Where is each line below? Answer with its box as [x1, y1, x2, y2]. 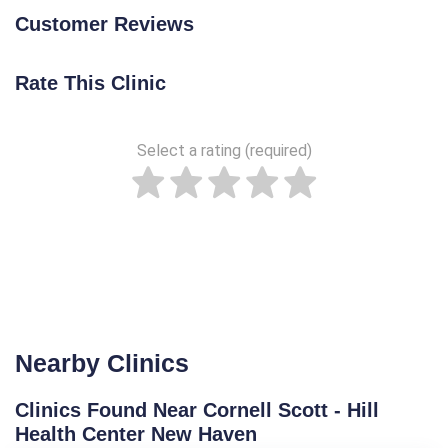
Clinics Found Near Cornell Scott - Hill [15, 399, 379, 422]
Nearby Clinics [15, 349, 189, 378]
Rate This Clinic [15, 72, 166, 95]
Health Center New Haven [15, 423, 257, 446]
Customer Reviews [15, 13, 194, 36]
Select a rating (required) [136, 141, 312, 161]
